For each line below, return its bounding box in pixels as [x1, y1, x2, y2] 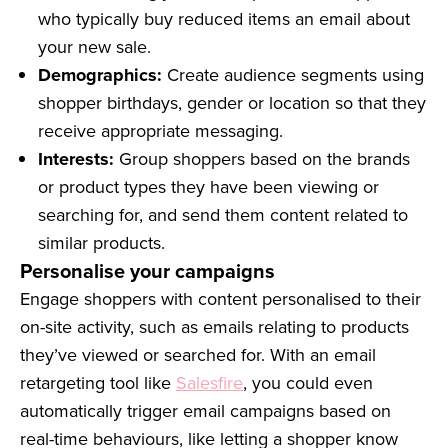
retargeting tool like [20, 370, 176, 396]
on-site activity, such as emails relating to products [20, 314, 409, 340]
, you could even [243, 370, 373, 396]
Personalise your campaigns [20, 256, 275, 286]
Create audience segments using [167, 62, 424, 88]
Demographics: [38, 62, 167, 89]
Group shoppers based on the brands [119, 146, 410, 172]
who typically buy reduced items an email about [38, 6, 410, 32]
